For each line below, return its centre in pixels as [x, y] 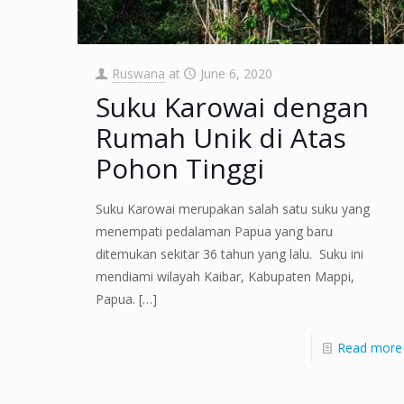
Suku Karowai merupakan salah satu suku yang [232, 209]
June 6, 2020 [236, 74]
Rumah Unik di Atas [220, 138]
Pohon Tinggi [179, 169]
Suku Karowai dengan [232, 107]
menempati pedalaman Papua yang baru [214, 232]
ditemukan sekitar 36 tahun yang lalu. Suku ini [229, 254]
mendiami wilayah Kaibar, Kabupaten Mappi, [225, 277]
